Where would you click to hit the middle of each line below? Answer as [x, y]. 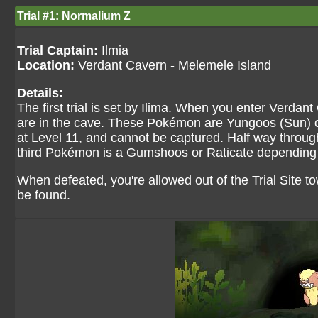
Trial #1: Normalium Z [74, 16]
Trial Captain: [57, 50]
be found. [44, 195]
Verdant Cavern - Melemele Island [173, 65]
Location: [46, 65]
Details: [40, 93]
